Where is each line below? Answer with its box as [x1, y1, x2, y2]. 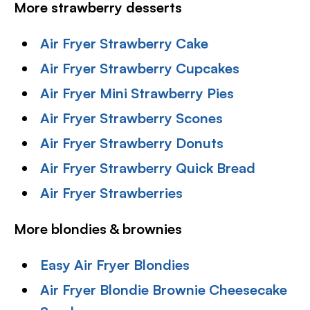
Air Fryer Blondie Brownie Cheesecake [40, 280, 288, 298]
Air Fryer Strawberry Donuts [40, 134, 224, 152]
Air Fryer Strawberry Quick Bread [40, 158, 256, 176]
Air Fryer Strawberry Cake [40, 34, 209, 52]
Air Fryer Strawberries [40, 183, 183, 201]
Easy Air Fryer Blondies [40, 255, 190, 273]
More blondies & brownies [14, 219, 182, 237]
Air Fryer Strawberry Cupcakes [40, 59, 240, 77]
